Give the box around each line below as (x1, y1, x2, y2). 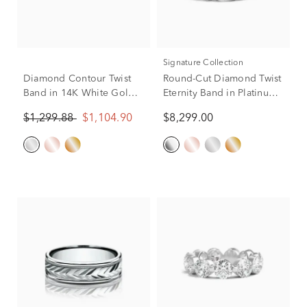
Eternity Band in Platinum (163, 88, 277, 98)
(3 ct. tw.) (163, 102, 204, 112)
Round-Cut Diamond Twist (163, 73, 282, 84)
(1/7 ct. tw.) (23, 102, 73, 112)
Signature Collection (168, 58, 243, 67)
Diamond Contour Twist (23, 73, 132, 84)
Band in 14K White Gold (23, 88, 135, 98)
